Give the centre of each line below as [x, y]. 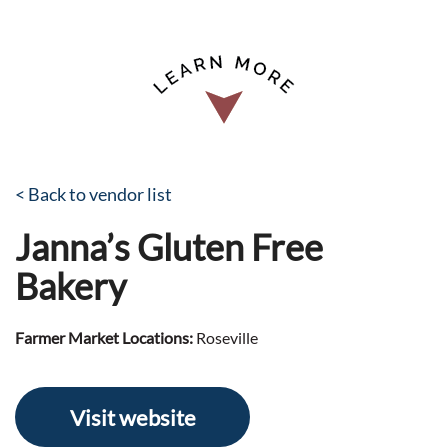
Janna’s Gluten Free [169, 247]
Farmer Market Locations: [104, 337]
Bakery [70, 286]
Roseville [225, 337]
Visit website [132, 417]
